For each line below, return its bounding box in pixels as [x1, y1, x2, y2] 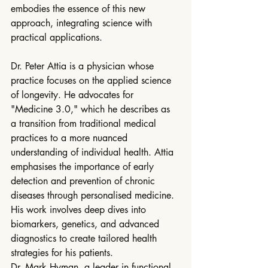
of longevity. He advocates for [11, 89, 136, 102]
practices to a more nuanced [11, 132, 130, 145]
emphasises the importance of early [11, 160, 157, 173]
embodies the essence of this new [11, 2, 148, 16]
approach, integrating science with [11, 17, 155, 30]
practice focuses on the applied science [11, 74, 174, 87]
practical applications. [11, 31, 102, 44]
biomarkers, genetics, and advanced [11, 218, 162, 231]
